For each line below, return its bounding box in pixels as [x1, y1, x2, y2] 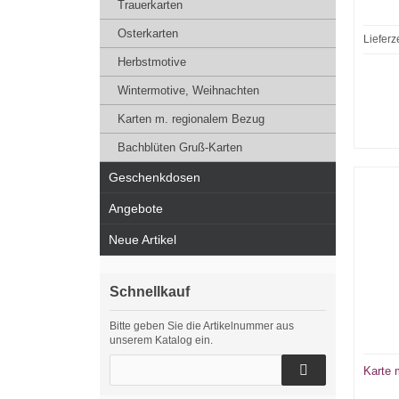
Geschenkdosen [109, 170, 200, 184]
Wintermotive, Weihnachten [118, 84, 259, 97]
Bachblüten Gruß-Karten [118, 141, 242, 154]
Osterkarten [118, 27, 178, 40]
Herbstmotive [118, 55, 186, 69]
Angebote [109, 201, 163, 216]
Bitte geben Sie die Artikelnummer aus [110, 320, 294, 332]
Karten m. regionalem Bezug [118, 112, 265, 126]
